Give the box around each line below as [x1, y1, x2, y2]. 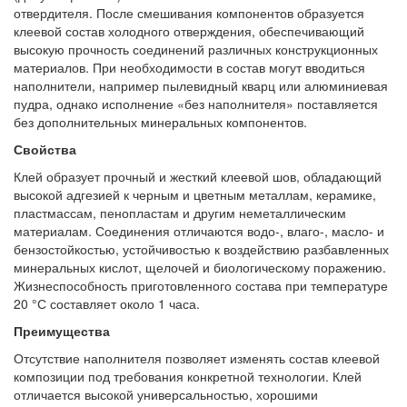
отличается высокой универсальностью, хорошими [14, 384, 318, 403]
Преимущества [14, 321, 110, 340]
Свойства [14, 139, 76, 158]
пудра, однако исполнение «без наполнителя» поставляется [14, 94, 378, 113]
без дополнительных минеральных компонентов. [14, 112, 307, 131]
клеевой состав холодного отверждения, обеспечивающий [14, 21, 364, 40]
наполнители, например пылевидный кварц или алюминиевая [14, 75, 388, 94]
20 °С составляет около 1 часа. [14, 293, 200, 313]
